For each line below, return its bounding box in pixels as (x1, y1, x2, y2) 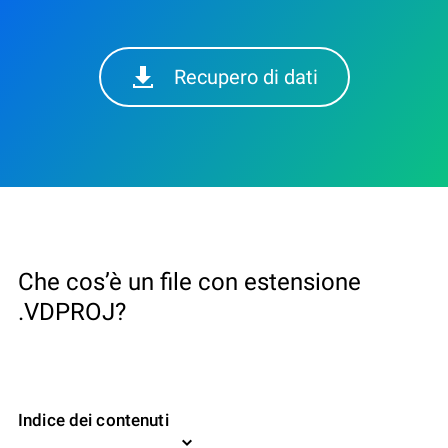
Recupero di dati (173, 64, 318, 89)
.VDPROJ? (18, 297, 126, 326)
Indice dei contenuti (18, 409, 169, 430)
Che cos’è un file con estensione (18, 267, 361, 296)
